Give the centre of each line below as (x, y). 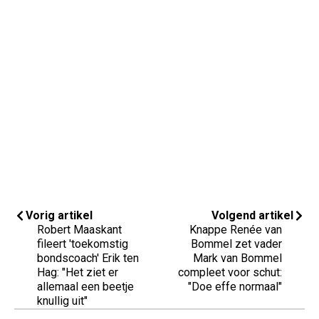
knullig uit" (62, 300)
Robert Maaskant (79, 229)
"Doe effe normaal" (235, 286)
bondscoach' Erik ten (88, 258)
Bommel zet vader (236, 244)
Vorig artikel (59, 215)
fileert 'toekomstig (83, 244)
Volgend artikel (252, 215)
